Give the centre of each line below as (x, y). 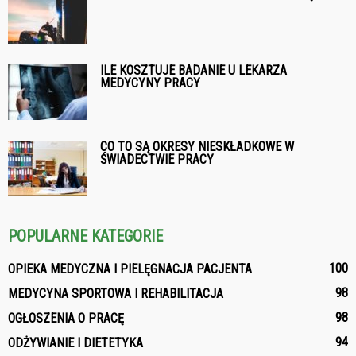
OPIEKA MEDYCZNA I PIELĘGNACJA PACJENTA (130, 269)
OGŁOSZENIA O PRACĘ (66, 318)
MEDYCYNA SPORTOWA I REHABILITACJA (116, 293)
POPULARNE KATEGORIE (85, 236)
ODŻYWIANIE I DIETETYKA (75, 342)
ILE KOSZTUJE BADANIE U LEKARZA (193, 70)
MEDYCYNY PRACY (150, 83)
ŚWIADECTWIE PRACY (157, 159)
